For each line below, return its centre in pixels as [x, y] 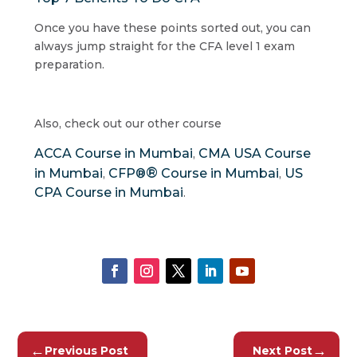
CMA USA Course [254, 153]
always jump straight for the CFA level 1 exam [164, 46]
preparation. [69, 64]
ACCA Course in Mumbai [113, 153]
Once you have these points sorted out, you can [172, 27]
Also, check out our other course [127, 123]
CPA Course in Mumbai [108, 192]
